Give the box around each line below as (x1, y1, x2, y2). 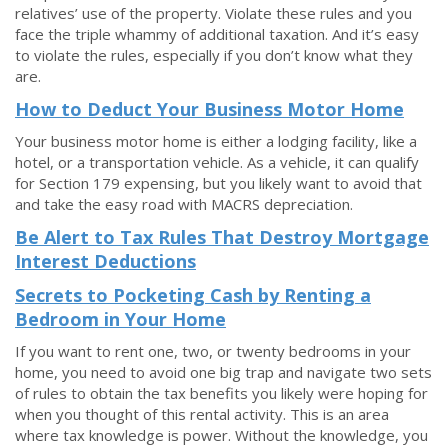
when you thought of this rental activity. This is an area (15, 404, 389, 424)
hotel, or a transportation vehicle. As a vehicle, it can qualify (15, 152, 419, 172)
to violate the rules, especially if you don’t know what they (15, 45, 413, 65)
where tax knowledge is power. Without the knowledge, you (15, 425, 428, 445)
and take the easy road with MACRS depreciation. (15, 194, 353, 214)
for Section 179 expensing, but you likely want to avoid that (15, 173, 422, 193)
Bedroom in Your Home (15, 307, 226, 331)
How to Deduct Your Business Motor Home (15, 97, 404, 121)
